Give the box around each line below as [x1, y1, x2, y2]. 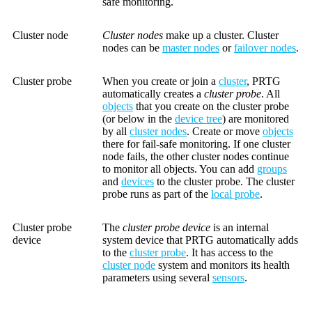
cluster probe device [123, 221, 210, 234]
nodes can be [102, 42, 162, 54]
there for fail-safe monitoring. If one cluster [102, 138, 290, 150]
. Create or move [187, 125, 263, 138]
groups [257, 163, 287, 175]
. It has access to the [186, 247, 273, 259]
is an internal [210, 221, 269, 234]
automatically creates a [102, 88, 204, 100]
